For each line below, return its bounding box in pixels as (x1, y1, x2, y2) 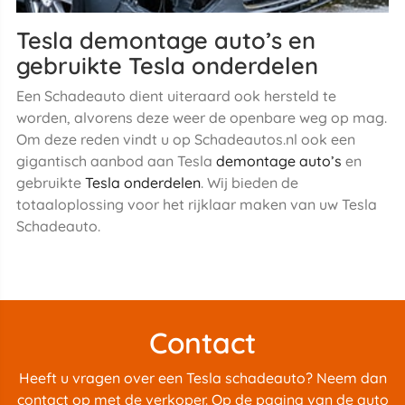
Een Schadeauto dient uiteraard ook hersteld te (15, 86, 336, 105)
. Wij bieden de (200, 173, 298, 192)
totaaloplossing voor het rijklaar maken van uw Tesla (15, 194, 377, 213)
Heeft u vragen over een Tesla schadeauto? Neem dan (18, 369, 387, 388)
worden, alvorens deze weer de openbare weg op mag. (15, 108, 387, 127)
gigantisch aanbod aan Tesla (15, 151, 216, 170)
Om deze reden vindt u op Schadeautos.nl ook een (15, 129, 355, 148)
